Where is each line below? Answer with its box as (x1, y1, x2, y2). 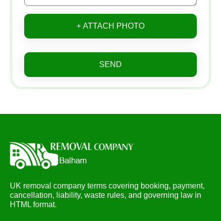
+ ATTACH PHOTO (76, 22, 145, 31)
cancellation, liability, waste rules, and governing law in (10, 191, 201, 200)
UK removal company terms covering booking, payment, (10, 182, 205, 190)
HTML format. (10, 200, 57, 209)
